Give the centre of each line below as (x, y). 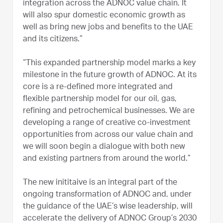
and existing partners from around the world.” (107, 159)
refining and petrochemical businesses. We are (109, 111)
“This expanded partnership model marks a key (109, 63)
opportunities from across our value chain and (108, 135)
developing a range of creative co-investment (107, 123)
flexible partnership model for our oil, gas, (100, 99)
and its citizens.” (53, 40)
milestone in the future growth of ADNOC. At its (110, 75)
